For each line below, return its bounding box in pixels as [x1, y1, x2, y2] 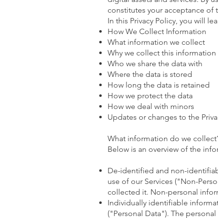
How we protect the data [108, 91, 193, 100]
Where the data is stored [108, 70, 192, 79]
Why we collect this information [108, 48, 216, 57]
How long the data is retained [108, 80, 210, 90]
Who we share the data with [108, 59, 202, 68]
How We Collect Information [108, 27, 206, 36]
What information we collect [108, 37, 205, 47]
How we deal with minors [108, 102, 194, 111]
